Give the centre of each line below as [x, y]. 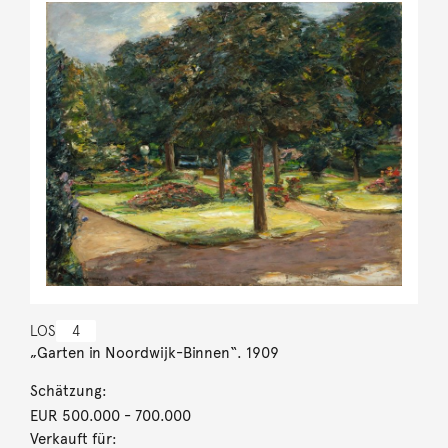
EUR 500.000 [74, 415]
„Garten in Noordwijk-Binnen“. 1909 [154, 352]
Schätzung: [68, 390]
